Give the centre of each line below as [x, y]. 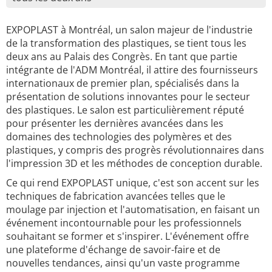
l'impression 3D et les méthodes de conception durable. [134, 163]
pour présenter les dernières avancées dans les [115, 123]
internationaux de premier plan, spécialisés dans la [123, 83]
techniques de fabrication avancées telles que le [116, 196]
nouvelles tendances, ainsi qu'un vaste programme [123, 263]
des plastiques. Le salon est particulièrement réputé [125, 110]
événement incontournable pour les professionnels [124, 223]
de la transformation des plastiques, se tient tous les [126, 43]
